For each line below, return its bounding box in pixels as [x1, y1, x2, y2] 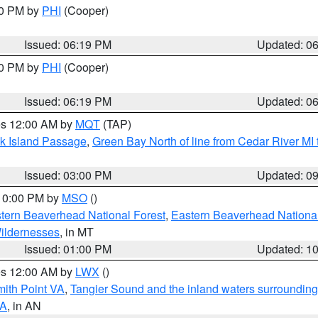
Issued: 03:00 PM [24, 167, 112, 183]
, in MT [60, 224, 94, 240]
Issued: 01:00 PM [24, 241, 112, 257]
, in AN [7, 297, 41, 314]
